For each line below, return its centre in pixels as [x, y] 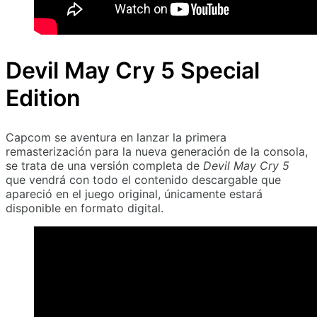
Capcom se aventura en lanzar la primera [116, 138]
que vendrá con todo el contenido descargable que [143, 180]
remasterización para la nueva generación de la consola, [157, 152]
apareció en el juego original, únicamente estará [134, 194]
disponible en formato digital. [85, 208]
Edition [43, 98]
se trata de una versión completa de [104, 166]
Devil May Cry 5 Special [133, 70]
